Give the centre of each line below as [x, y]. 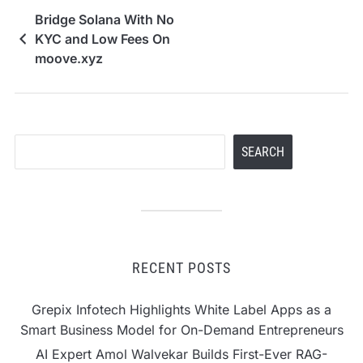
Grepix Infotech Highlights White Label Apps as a [181, 309]
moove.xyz [68, 58]
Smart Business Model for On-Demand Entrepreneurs [181, 329]
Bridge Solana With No [104, 19]
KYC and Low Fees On [102, 38]
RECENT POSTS [181, 267]
